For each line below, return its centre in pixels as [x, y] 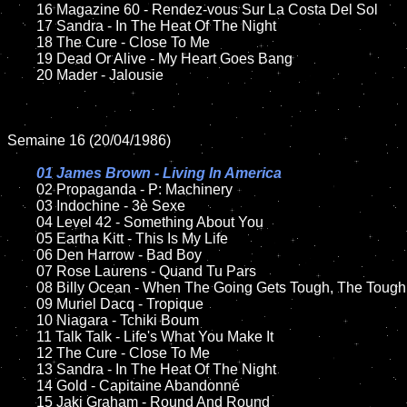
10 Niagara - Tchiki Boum [22, 320]
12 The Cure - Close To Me [22, 353]
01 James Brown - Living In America [159, 173]
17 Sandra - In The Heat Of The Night [22, 26]
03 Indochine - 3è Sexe [22, 206]
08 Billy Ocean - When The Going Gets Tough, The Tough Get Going [22, 288]
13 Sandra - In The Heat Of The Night [22, 369]
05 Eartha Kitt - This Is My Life [22, 238]
